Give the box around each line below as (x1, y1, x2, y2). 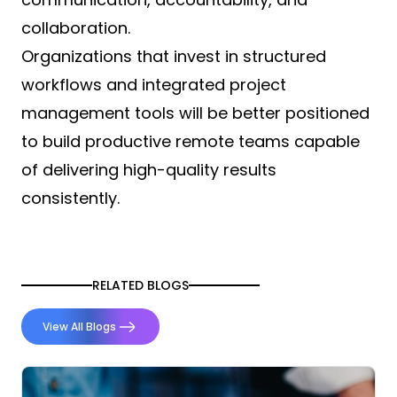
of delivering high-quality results (21, 159, 276, 182)
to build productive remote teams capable (21, 130, 360, 153)
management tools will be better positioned (21, 102, 370, 125)
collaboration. (21, 17, 130, 40)
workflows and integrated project (21, 74, 286, 97)
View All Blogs (43, 319, 116, 335)
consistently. (21, 187, 120, 210)
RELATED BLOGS (92, 276, 189, 295)
